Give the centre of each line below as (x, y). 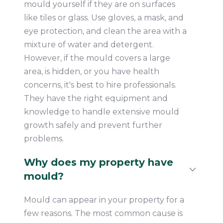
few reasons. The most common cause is (103, 214)
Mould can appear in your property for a (104, 200)
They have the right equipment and (96, 99)
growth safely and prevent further (93, 125)
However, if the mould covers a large (97, 58)
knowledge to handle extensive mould (101, 112)
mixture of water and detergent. (89, 45)
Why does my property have (98, 163)
